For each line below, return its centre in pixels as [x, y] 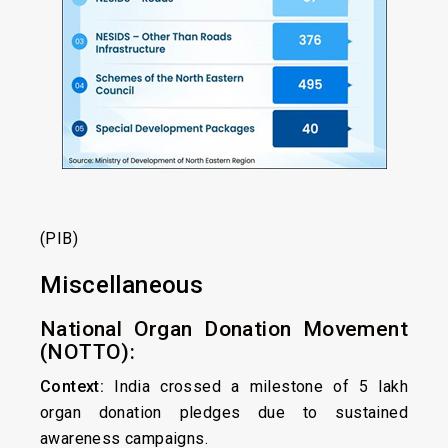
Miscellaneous [122, 285]
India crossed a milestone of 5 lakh [256, 386]
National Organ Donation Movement [224, 329]
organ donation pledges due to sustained [224, 412]
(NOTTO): [88, 352]
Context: [72, 386]
